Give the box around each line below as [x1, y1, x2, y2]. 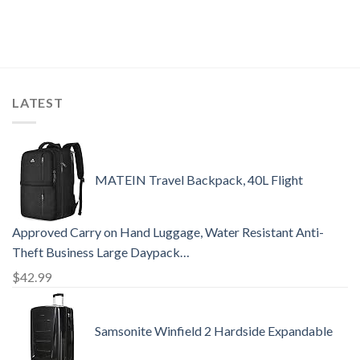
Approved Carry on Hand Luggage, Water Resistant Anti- [12, 224, 324, 240]
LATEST [12, 95, 63, 111]
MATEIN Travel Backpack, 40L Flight [95, 172, 303, 188]
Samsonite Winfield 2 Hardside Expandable [95, 323, 333, 339]
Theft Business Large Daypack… [12, 244, 190, 260]
